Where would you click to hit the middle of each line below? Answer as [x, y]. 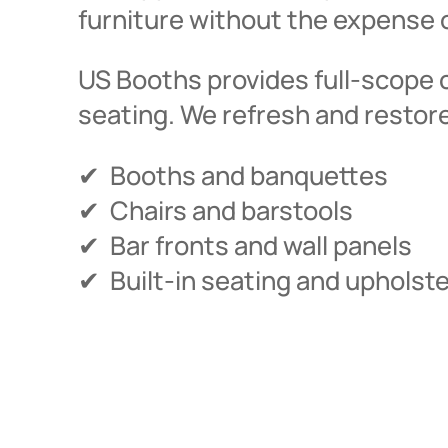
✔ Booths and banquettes [233, 175]
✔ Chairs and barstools [215, 210]
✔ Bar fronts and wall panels [245, 245]
